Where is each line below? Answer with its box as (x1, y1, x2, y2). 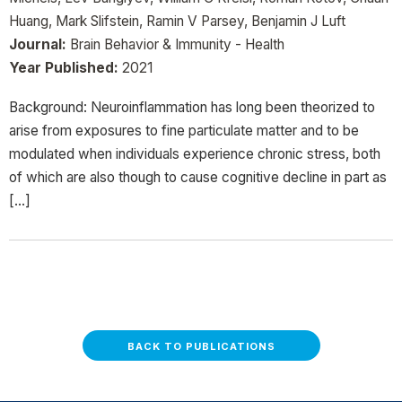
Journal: (9, 35, 66, 53)
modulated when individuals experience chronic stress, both (9, 145, 380, 163)
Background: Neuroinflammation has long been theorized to (9, 99, 375, 117)
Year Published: (9, 58, 118, 76)
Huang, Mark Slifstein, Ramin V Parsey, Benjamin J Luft (9, 12, 345, 30)
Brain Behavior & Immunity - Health (66, 35, 284, 53)
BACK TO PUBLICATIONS (127, 340, 275, 354)
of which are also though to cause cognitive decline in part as (9, 169, 387, 187)
